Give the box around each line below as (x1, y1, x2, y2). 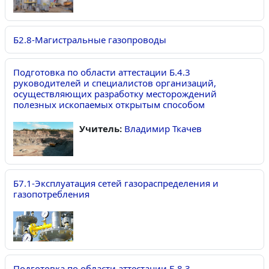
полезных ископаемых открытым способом (13, 98, 205, 111)
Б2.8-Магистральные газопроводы (13, 34, 166, 46)
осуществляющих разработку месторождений (13, 88, 217, 100)
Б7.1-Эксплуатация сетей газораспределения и (13, 177, 219, 189)
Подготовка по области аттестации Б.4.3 (13, 66, 190, 79)
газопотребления (13, 187, 89, 200)
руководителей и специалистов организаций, (13, 77, 216, 89)
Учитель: (79, 122, 124, 135)
